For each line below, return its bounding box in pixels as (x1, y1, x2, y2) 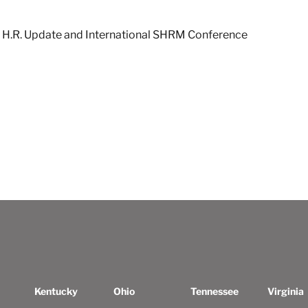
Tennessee (190, 285, 239, 298)
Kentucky (34, 285, 78, 298)
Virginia (267, 285, 304, 298)
